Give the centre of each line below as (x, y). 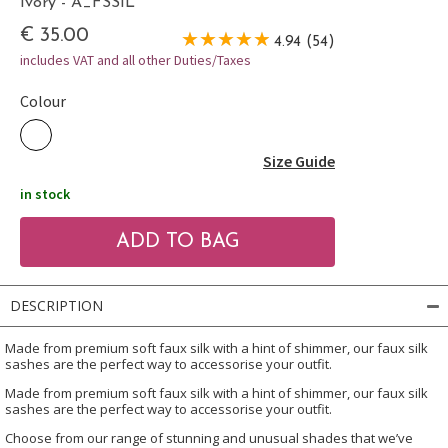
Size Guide (299, 160)
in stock (45, 193)
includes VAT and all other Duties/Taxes (135, 59)
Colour (43, 100)
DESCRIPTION (56, 305)
